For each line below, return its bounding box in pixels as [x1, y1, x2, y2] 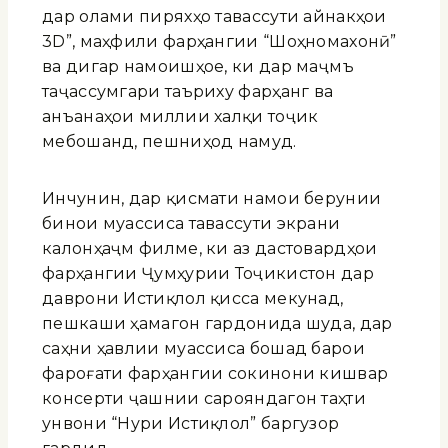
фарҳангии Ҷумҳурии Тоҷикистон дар [42, 263, 374, 283]
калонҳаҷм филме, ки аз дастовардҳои [42, 238, 378, 258]
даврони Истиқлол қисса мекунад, [42, 288, 344, 308]
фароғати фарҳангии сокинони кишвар [42, 363, 389, 383]
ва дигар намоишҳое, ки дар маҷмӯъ [42, 56, 354, 76]
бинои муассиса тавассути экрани [42, 213, 341, 233]
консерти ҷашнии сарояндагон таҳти [42, 388, 366, 408]
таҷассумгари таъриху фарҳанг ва [42, 81, 334, 101]
